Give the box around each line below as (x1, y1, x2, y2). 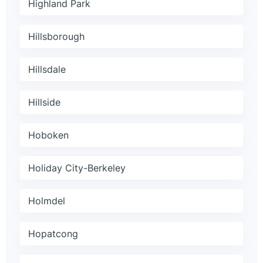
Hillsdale (28, 63, 66, 76)
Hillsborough (28, 31, 85, 43)
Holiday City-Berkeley (28, 162, 126, 174)
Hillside (28, 96, 60, 109)
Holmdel (28, 195, 65, 207)
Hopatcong (28, 228, 78, 240)
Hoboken (28, 129, 69, 141)
